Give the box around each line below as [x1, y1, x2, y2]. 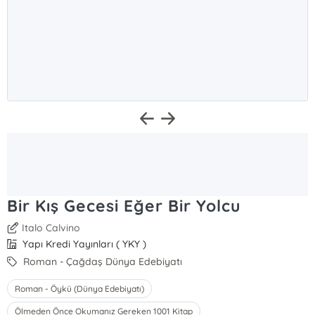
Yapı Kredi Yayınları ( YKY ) [20, 238, 147, 250]
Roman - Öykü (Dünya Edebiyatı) [15, 283, 145, 294]
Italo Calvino [22, 221, 81, 234]
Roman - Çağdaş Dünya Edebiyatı [20, 255, 183, 268]
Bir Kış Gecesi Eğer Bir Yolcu [7, 195, 241, 216]
